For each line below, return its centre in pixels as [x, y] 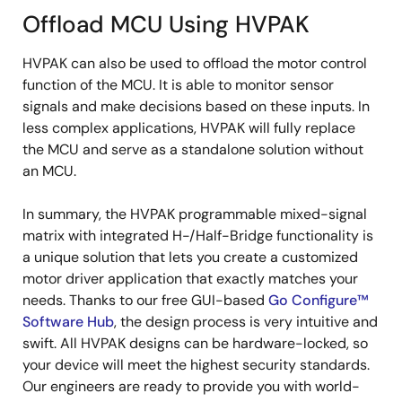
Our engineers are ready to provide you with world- [191, 387]
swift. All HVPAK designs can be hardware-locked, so [195, 344]
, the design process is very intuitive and [246, 322]
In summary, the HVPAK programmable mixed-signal [195, 214]
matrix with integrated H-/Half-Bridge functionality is [198, 236]
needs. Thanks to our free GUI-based [145, 301]
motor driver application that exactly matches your [190, 279]
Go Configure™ [319, 301]
